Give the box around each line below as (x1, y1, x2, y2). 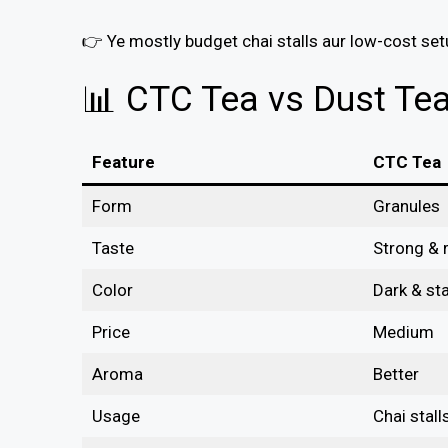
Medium (372, 322, 434, 343)
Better (372, 364, 419, 385)
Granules (372, 196, 440, 217)
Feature (91, 152, 155, 173)
